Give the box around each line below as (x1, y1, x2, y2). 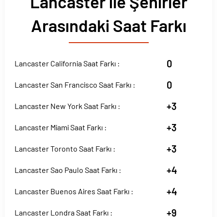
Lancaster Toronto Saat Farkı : (15, 144, 115, 153)
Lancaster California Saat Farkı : (15, 59, 120, 68)
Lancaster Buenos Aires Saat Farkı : (15, 186, 133, 196)
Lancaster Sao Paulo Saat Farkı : (15, 165, 121, 174)
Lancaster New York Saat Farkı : (15, 101, 120, 110)
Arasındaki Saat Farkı (31, 15, 186, 35)
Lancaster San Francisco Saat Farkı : (15, 80, 135, 89)
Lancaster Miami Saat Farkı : (15, 123, 107, 132)
